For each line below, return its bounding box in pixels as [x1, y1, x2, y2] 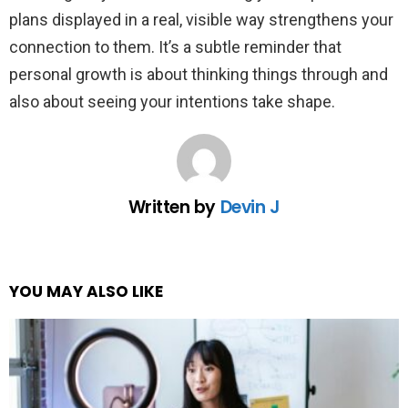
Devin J [219, 194, 280, 219]
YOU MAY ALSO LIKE [9, 280, 163, 302]
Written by [127, 194, 220, 219]
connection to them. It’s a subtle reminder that [9, 36, 342, 56]
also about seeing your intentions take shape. [9, 91, 335, 111]
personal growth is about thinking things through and [9, 64, 388, 84]
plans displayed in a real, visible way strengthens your [9, 9, 393, 29]
